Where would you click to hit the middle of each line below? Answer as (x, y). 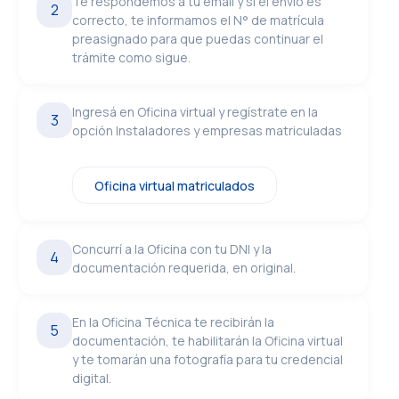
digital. (92, 378)
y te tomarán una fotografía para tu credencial (208, 359)
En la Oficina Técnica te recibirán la (174, 322)
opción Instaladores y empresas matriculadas (208, 130)
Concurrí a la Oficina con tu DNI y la (172, 249)
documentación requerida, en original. (184, 268)
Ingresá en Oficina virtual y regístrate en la (195, 112)
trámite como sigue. (132, 57)
